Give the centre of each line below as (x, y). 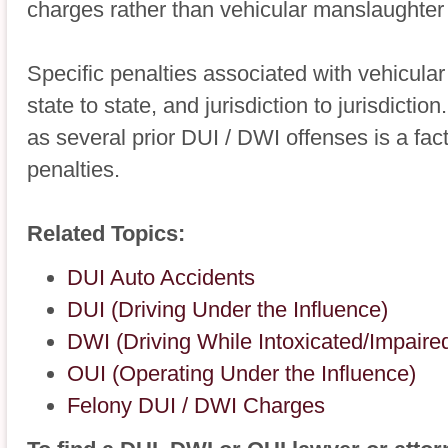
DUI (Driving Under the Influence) (227, 309)
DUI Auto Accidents (161, 277)
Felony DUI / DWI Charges (196, 405)
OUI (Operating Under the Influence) (241, 373)
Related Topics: (106, 233)
